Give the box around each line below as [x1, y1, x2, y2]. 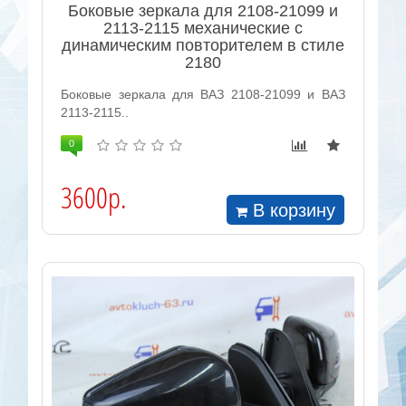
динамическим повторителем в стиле [61, 36, 344, 55]
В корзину [253, 199, 336, 220]
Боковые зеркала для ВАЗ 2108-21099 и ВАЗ [61, 87, 345, 102]
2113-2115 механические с [102, 19, 303, 38]
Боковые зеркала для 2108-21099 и [67, 2, 338, 21]
